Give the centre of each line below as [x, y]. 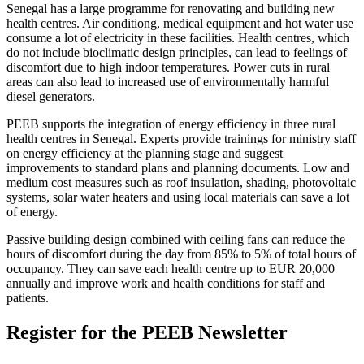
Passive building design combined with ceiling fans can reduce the [176, 240]
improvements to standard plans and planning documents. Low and [178, 168]
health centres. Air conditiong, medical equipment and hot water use [180, 24]
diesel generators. [52, 97]
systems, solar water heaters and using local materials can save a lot [178, 197]
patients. [29, 298]
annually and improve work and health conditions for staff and [166, 284]
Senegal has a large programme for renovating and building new [171, 9]
